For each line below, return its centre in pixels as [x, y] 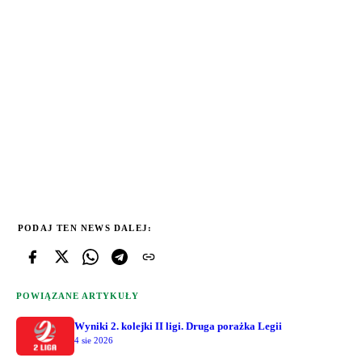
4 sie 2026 [94, 340]
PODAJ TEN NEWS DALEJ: [85, 227]
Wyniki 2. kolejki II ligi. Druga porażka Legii [178, 326]
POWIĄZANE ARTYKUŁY [78, 295]
